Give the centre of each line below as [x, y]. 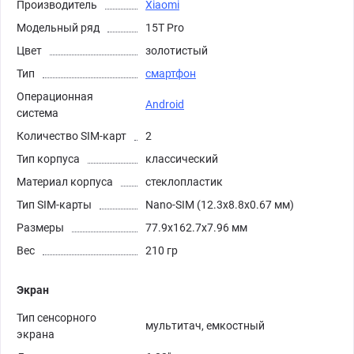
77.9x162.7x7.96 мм [196, 227]
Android [165, 104]
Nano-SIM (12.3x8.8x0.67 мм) [220, 204]
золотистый [177, 50]
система [38, 113]
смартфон [171, 73]
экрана [36, 334]
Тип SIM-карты [54, 204]
